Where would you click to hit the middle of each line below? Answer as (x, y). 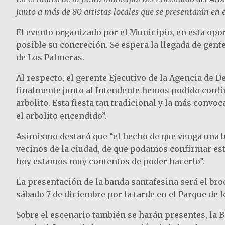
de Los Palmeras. (50, 58)
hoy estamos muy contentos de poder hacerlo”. (110, 161)
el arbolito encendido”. (62, 116)
